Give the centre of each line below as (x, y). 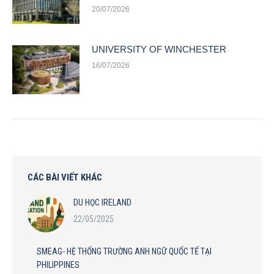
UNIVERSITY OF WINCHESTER (159, 49)
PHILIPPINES (58, 265)
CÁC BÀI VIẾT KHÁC (65, 177)
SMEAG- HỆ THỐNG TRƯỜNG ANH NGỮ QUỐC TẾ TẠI (124, 251)
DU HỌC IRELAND (102, 202)
